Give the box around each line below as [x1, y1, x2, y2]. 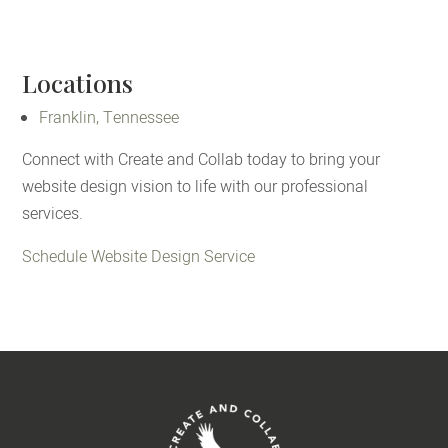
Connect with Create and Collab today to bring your [22, 148, 381, 173]
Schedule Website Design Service [22, 245, 256, 270]
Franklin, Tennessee [38, 106, 179, 131]
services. [22, 202, 84, 227]
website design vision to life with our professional [22, 175, 369, 200]
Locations [22, 66, 134, 100]
